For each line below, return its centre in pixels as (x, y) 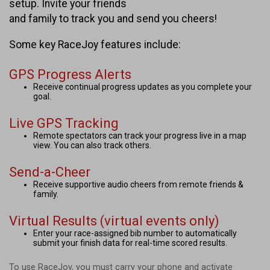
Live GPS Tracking (64, 123)
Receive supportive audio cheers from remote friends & (138, 184)
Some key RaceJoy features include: (95, 44)
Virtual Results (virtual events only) (114, 221)
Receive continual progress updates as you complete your (143, 86)
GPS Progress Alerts (70, 74)
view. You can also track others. (92, 145)
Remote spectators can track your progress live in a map (140, 135)
